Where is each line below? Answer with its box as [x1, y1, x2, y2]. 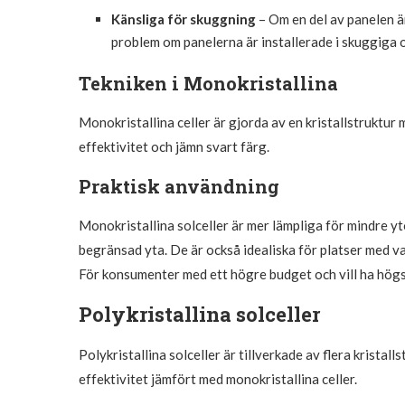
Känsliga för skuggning [111, 10, 256, 27]
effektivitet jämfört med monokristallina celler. [79, 370, 357, 387]
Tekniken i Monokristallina [79, 71, 338, 95]
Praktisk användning [79, 174, 279, 198]
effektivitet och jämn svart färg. [79, 137, 269, 155]
